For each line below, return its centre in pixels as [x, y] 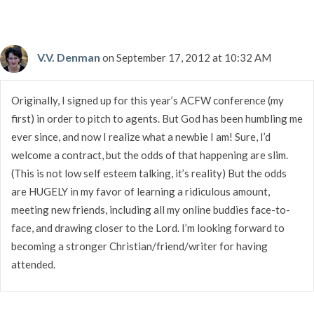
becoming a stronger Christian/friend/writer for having [139, 246]
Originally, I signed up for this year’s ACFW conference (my [148, 100]
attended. [33, 264]
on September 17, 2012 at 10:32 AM [187, 57]
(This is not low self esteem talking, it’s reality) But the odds [149, 173]
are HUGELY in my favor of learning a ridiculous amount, [141, 191]
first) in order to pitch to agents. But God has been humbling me [157, 118]
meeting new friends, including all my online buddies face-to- [151, 209]
